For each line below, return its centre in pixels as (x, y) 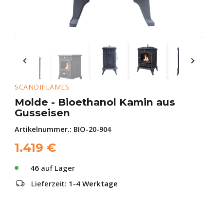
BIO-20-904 (92, 129)
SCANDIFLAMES (42, 87)
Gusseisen (42, 113)
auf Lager (57, 168)
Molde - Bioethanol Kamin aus (95, 102)
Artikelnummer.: (44, 129)
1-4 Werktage (93, 183)
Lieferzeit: (50, 183)
